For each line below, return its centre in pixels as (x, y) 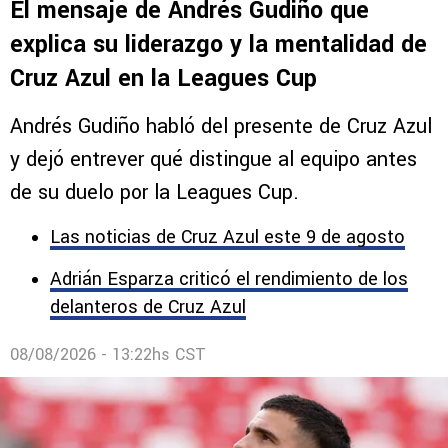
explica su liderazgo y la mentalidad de (218, 45)
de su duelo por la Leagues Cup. (154, 193)
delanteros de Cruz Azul (148, 307)
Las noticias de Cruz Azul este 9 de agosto (227, 237)
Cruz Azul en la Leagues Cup (163, 79)
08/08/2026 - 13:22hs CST (108, 355)
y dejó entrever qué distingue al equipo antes (213, 160)
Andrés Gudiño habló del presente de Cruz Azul (221, 127)
